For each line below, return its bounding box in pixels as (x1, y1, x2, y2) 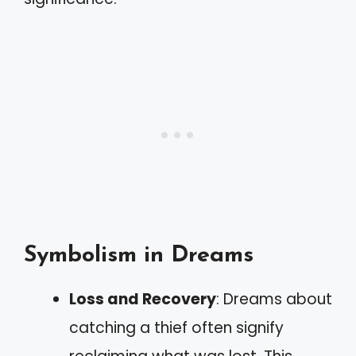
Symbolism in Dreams (24, 244, 253, 267)
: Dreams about (216, 288, 332, 310)
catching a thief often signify (69, 317, 284, 339)
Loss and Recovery (69, 288, 216, 310)
